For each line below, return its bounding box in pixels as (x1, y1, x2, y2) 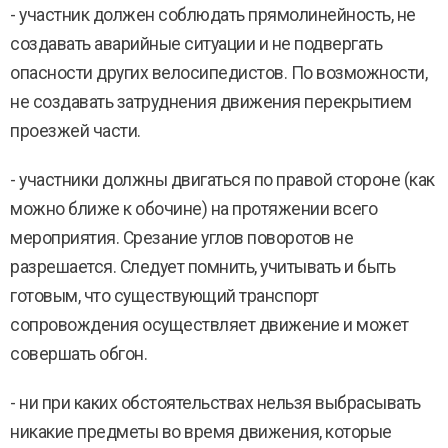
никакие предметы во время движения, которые (10, 422, 392, 442)
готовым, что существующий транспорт (10, 286, 319, 306)
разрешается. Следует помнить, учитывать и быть (10, 257, 395, 277)
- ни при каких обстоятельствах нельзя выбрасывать (10, 393, 421, 413)
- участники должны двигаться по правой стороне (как (10, 170, 435, 190)
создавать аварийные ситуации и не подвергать (10, 34, 382, 54)
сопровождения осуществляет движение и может (10, 315, 409, 335)
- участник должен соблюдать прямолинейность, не (10, 5, 416, 25)
